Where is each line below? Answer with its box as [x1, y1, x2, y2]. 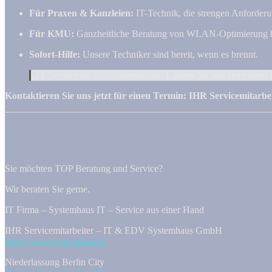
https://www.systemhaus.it [5, 236, 105, 246]
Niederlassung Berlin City [5, 256, 104, 267]
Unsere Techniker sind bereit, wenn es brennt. [80, 49, 258, 59]
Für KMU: [29, 28, 74, 39]
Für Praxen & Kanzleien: [29, 7, 134, 18]
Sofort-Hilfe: [29, 49, 80, 59]
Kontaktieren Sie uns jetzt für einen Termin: [5, 90, 186, 101]
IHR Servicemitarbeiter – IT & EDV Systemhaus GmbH [5, 225, 222, 236]
